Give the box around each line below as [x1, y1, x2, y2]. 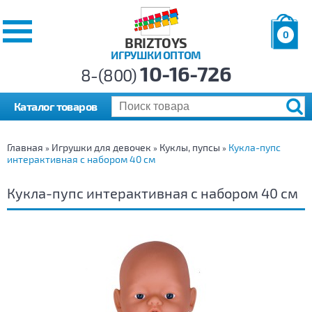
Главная [7, 141, 43, 154]
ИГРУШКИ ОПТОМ [111, 48, 201, 62]
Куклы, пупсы [159, 141, 220, 154]
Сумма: [271, 73, 301, 85]
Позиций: [271, 49, 309, 61]
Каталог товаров [14, 100, 97, 114]
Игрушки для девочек [52, 141, 151, 154]
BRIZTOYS [125, 34, 187, 52]
